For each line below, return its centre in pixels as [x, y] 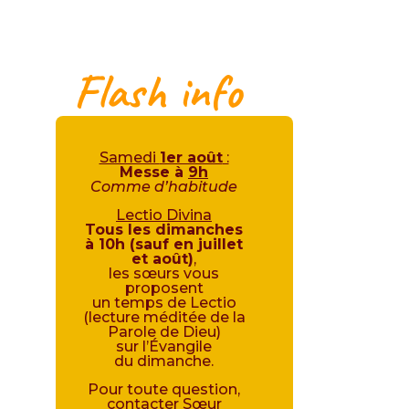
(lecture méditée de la [164, 318]
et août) [163, 259]
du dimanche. [164, 362]
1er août [191, 158]
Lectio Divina [164, 215]
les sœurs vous [164, 274]
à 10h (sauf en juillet [164, 245]
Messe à [154, 173]
